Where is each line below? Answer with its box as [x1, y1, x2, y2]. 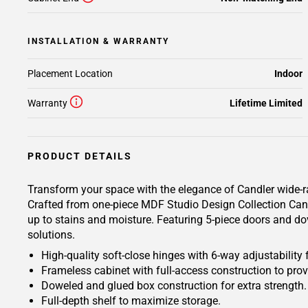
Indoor [274, 68, 302, 79]
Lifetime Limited [230, 98, 302, 109]
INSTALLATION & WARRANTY [27, 36, 169, 46]
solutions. [27, 228, 75, 241]
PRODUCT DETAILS [27, 151, 132, 162]
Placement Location [27, 68, 113, 79]
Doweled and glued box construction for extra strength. [41, 279, 307, 292]
